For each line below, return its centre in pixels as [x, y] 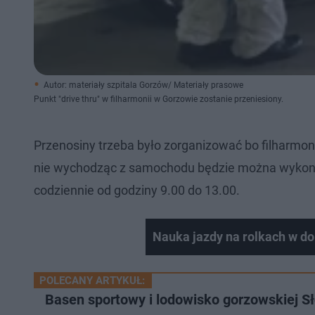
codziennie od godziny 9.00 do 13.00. [138, 190]
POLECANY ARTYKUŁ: [92, 281]
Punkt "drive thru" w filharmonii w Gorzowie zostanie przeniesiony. [159, 99]
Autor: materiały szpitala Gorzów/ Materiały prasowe [143, 85]
